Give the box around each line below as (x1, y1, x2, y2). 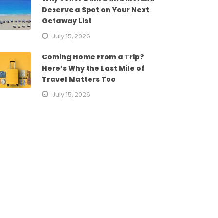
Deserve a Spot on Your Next (41, 5, 149, 15)
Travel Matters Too (41, 74, 116, 85)
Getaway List (41, 16, 91, 26)
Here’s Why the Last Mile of (41, 63, 145, 73)
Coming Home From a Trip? (41, 52, 144, 62)
